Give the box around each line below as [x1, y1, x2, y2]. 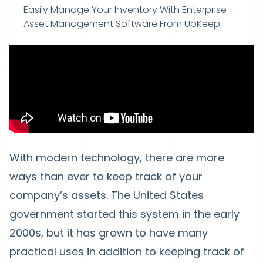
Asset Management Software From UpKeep [23, 17, 220, 31]
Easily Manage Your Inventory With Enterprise [23, 3, 227, 16]
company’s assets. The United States [9, 188, 204, 203]
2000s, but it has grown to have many [9, 225, 208, 240]
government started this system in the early [9, 207, 240, 221]
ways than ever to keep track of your [9, 169, 203, 184]
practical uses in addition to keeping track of [9, 244, 244, 259]
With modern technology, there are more [9, 150, 224, 165]
